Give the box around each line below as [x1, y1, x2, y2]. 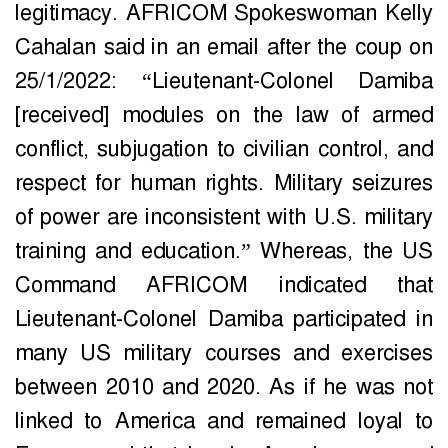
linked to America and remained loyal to [15, 407, 433, 436]
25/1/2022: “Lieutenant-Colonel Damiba [15, 67, 433, 96]
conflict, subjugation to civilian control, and [15, 135, 433, 164]
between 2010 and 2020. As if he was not [15, 373, 433, 402]
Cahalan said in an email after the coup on [15, 33, 433, 62]
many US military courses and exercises [15, 339, 433, 368]
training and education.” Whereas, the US [15, 237, 433, 266]
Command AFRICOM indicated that [15, 271, 433, 300]
